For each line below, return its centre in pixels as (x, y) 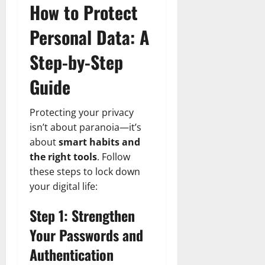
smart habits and (99, 142)
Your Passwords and (86, 235)
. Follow (114, 156)
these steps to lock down (85, 171)
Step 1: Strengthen (82, 215)
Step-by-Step (76, 62)
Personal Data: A (90, 37)
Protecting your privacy (82, 112)
